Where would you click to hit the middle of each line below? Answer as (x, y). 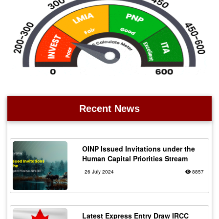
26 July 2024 (99, 172)
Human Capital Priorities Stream (135, 159)
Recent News (109, 109)
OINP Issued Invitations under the (138, 149)
